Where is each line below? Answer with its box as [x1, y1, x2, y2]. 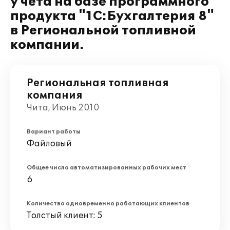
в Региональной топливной [10, 23, 196, 38]
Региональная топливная [27, 77, 169, 89]
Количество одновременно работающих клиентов [27, 200, 189, 207]
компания [27, 89, 83, 102]
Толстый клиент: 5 [27, 210, 103, 221]
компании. [10, 37, 84, 52]
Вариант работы [27, 128, 81, 135]
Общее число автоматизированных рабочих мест [27, 164, 186, 171]
